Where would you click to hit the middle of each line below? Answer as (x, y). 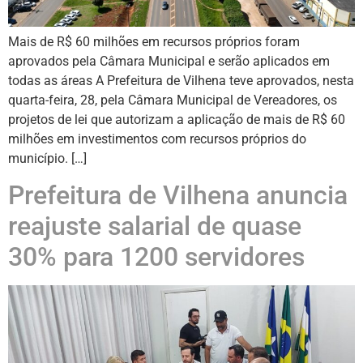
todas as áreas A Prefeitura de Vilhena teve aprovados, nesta (181, 80)
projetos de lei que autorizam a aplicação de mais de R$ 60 (177, 119)
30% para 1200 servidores (156, 256)
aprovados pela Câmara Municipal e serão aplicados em (169, 61)
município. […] (47, 158)
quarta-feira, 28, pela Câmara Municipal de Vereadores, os (173, 100)
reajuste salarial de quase (155, 226)
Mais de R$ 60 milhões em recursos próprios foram (154, 41)
